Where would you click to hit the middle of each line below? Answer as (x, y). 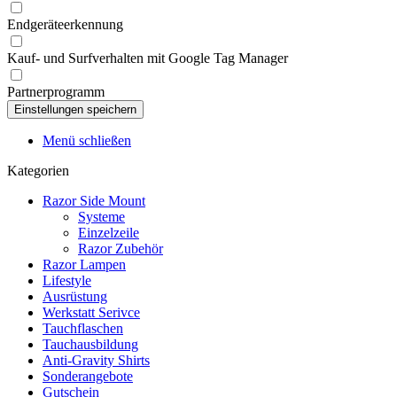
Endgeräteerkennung (65, 24)
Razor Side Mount (94, 201)
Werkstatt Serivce (91, 312)
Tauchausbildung (90, 344)
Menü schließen (87, 140)
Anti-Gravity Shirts (96, 360)
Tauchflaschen (83, 328)
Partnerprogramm (56, 92)
